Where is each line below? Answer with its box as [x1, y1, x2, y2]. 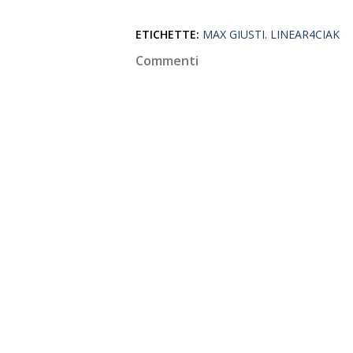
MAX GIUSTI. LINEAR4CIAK [203, 27, 340, 42]
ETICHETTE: [136, 27, 199, 42]
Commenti [136, 52, 199, 69]
